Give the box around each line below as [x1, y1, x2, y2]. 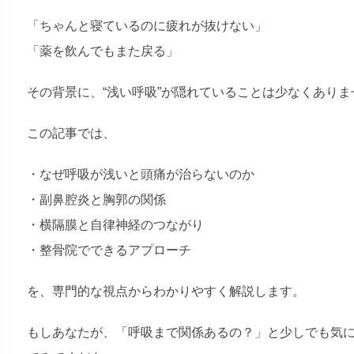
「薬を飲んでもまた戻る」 [27, 44, 179, 58]
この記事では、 [27, 126, 116, 140]
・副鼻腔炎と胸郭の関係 [27, 193, 167, 206]
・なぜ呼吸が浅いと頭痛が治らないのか [27, 168, 255, 181]
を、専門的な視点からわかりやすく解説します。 [27, 284, 306, 298]
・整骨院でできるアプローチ [27, 243, 192, 257]
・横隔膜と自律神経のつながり [27, 218, 205, 232]
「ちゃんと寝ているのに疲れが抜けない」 [27, 19, 268, 32]
